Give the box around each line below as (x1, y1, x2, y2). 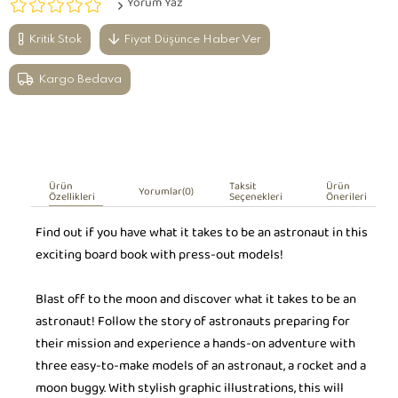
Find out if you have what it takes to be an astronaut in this (36, 219, 368, 251)
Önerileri (325, 187, 367, 212)
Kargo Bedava (38, 73, 122, 85)
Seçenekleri (228, 187, 283, 212)
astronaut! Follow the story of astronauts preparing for (36, 308, 350, 340)
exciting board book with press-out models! (36, 242, 283, 274)
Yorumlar (138, 182, 182, 207)
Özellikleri (49, 187, 95, 211)
